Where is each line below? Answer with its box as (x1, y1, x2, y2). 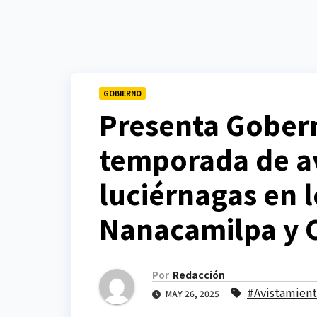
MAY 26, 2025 (163, 287, 221, 300)
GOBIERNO (103, 87, 142, 98)
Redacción (173, 267, 225, 282)
